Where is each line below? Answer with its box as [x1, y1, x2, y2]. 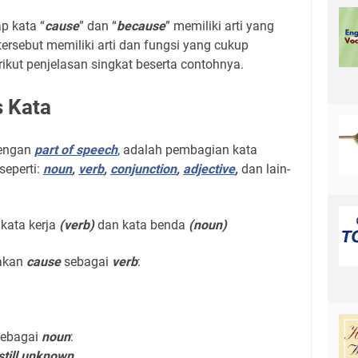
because [117, 18, 165, 34]
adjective [183, 161, 235, 177]
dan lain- [241, 161, 290, 177]
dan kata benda [94, 217, 189, 233]
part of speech [34, 142, 117, 157]
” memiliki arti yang [165, 18, 274, 34]
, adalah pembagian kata [117, 142, 257, 157]
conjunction [110, 161, 177, 177]
